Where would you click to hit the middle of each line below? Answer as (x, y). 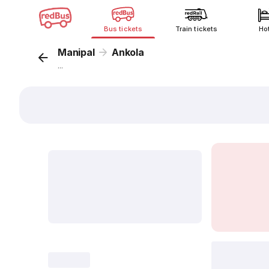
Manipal (76, 52)
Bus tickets (123, 29)
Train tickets (196, 29)
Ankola (128, 52)
